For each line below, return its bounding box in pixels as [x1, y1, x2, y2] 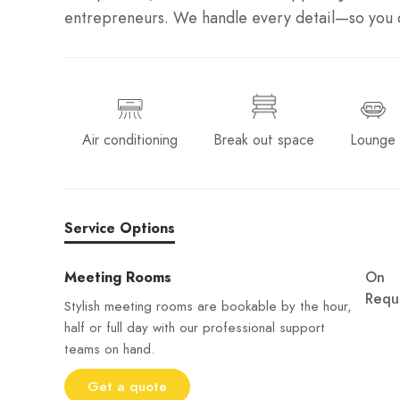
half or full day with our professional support [64, 318, 325, 337]
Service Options [64, 219, 175, 238]
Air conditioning [82, 129, 178, 150]
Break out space [213, 129, 314, 150]
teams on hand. [64, 339, 154, 359]
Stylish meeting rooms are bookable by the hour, [64, 296, 352, 316]
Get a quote [87, 378, 167, 396]
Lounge [350, 129, 396, 150]
